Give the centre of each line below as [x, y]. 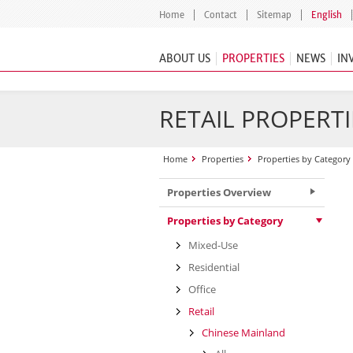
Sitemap [274, 15]
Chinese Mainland [243, 333]
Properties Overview [219, 192]
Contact [221, 15]
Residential [214, 267]
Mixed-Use [213, 245]
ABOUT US [185, 59]
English [327, 15]
